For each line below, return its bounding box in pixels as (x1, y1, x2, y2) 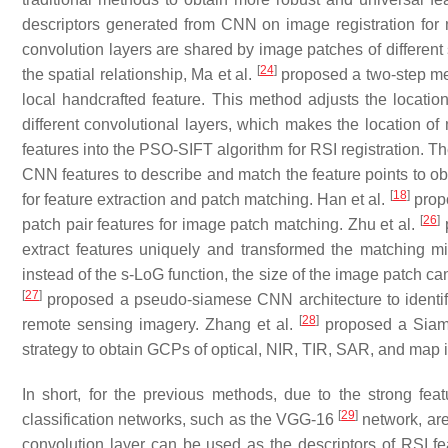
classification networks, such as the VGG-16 (22, 411, 339, 428)
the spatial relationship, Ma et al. (22, 66, 257, 83)
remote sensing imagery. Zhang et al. (22, 316, 299, 333)
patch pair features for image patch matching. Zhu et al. (22, 216, 420, 233)
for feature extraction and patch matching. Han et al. (22, 191, 390, 208)
